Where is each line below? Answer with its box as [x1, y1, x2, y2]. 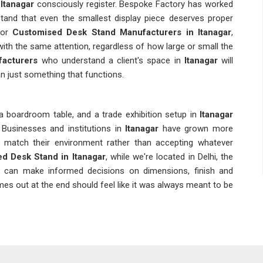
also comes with [167, 232, 234, 242]
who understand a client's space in [38, 55, 181, 66]
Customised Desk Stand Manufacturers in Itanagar [12, 27, 231, 38]
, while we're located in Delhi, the [105, 151, 234, 162]
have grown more [162, 123, 234, 134]
